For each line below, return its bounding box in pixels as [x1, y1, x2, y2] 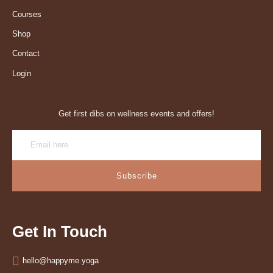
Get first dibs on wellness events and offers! [58, 108, 214, 118]
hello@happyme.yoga [23, 255, 99, 265]
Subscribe [116, 171, 157, 180]
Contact [12, 49, 40, 58]
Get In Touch [12, 222, 107, 241]
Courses [12, 10, 41, 19]
